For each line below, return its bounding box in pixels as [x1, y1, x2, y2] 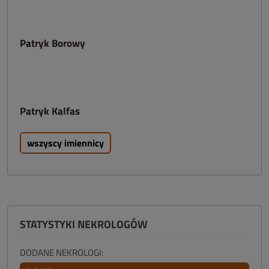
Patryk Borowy [20, 35, 85, 51]
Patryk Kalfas [20, 103, 80, 119]
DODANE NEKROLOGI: [20, 246, 103, 259]
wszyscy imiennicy [27, 136, 104, 150]
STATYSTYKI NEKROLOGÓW [20, 216, 148, 232]
